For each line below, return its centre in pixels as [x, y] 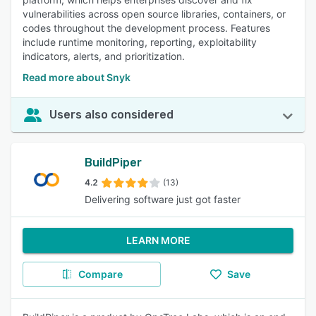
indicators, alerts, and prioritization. [104, 56]
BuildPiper [113, 163]
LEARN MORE [158, 240]
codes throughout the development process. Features [146, 28]
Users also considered [111, 115]
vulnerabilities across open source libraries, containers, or [154, 14]
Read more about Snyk [77, 77]
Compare [100, 274]
